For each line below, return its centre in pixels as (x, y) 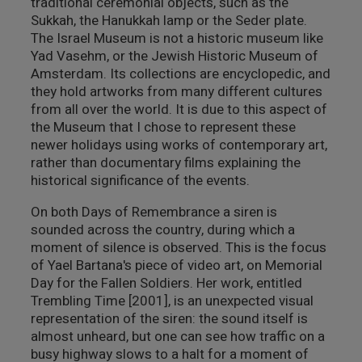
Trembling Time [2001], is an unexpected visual (172, 301)
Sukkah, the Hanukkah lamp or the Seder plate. (168, 21)
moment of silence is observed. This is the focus (178, 248)
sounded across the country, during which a (162, 230)
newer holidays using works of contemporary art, (179, 145)
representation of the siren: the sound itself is (169, 319)
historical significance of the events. (140, 181)
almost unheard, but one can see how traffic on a (177, 337)
